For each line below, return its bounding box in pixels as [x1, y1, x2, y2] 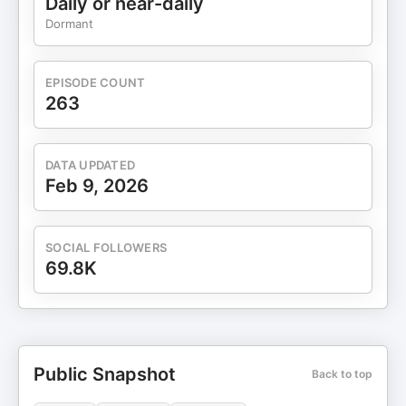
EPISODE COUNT [45, 75, 146, 90]
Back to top [312, 367, 372, 381]
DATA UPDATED [45, 158, 136, 172]
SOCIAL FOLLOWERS [45, 240, 168, 255]
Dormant [45, 16, 93, 31]
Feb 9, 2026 [45, 175, 149, 197]
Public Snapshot [34, 363, 176, 385]
